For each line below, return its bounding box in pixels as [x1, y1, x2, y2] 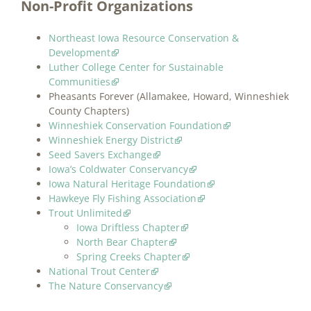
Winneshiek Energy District [49, 133, 174, 147]
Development [49, 46, 110, 60]
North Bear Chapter [76, 235, 168, 249]
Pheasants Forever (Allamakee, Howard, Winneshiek [49, 90, 289, 103]
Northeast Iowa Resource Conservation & [49, 31, 239, 45]
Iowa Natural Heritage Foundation [49, 177, 206, 191]
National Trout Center [49, 264, 150, 278]
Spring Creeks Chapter [76, 250, 181, 264]
